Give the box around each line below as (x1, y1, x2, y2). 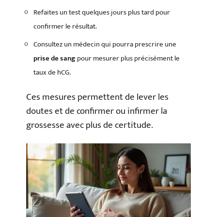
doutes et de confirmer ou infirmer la (26, 104, 167, 119)
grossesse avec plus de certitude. (26, 118, 153, 133)
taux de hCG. (33, 66, 71, 78)
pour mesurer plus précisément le (76, 52, 180, 64)
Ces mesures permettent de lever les (26, 90, 169, 105)
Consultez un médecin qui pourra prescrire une (33, 38, 176, 50)
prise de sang (33, 52, 76, 64)
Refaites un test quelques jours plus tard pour (33, 6, 170, 18)
